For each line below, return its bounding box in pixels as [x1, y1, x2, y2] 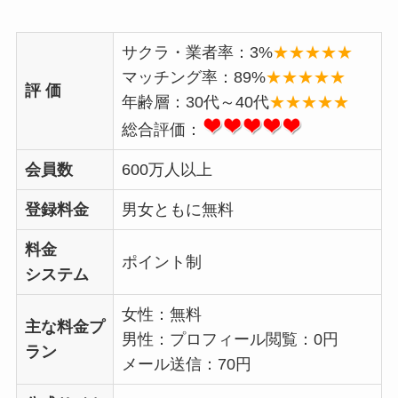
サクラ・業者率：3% [121, 44, 273, 62]
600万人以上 [121, 161, 212, 179]
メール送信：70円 [121, 355, 251, 374]
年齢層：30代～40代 [121, 93, 269, 112]
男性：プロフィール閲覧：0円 [121, 330, 338, 349]
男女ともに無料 [121, 201, 234, 219]
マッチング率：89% [121, 68, 266, 87]
